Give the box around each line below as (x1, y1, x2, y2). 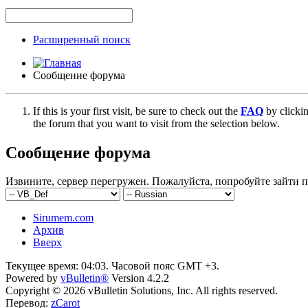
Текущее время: (5, 260, 81, 272)
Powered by (5, 272, 60, 285)
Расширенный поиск (33, 33, 131, 45)
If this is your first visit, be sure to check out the (33, 104, 241, 117)
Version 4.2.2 (109, 272, 169, 285)
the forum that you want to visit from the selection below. (33, 117, 280, 129)
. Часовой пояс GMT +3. (106, 260, 219, 272)
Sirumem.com (33, 212, 93, 224)
